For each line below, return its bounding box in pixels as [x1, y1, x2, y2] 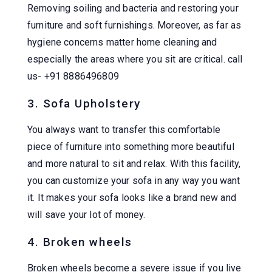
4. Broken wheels [27, 234, 132, 249]
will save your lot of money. [27, 208, 146, 220]
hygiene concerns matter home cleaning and [27, 36, 217, 48]
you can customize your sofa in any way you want [27, 174, 240, 186]
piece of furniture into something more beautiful [27, 140, 234, 152]
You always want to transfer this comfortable [27, 123, 221, 135]
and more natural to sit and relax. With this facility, [27, 157, 241, 169]
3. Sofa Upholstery [27, 96, 141, 110]
